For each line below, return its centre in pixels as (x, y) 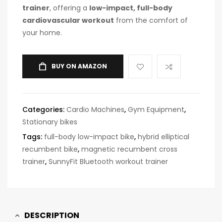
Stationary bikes (50, 122)
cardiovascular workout (68, 21)
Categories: (44, 110)
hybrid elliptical (164, 137)
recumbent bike (50, 149)
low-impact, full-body (131, 8)
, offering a (69, 8)
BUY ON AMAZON (79, 66)
